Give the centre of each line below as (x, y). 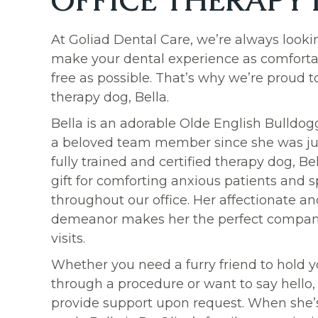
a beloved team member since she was (179, 143)
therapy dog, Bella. (110, 97)
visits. (68, 238)
